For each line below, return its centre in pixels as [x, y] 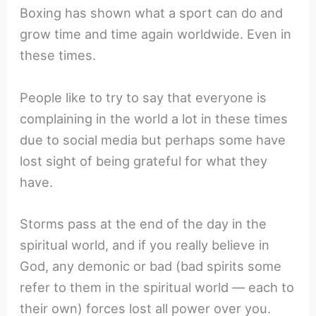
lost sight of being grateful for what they [144, 160]
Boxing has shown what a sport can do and [152, 13]
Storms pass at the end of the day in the [144, 223]
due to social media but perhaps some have [153, 139]
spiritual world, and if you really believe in [145, 244]
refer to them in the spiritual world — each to [157, 287]
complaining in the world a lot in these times [154, 118]
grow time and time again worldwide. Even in [156, 34]
